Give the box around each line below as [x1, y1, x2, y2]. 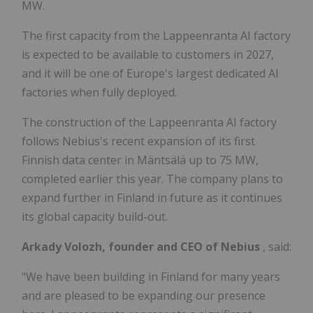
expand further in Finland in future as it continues [22, 190, 282, 206]
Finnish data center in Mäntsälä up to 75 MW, [22, 152, 259, 168]
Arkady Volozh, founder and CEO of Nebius [22, 239, 263, 255]
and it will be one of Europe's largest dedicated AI [22, 66, 279, 82]
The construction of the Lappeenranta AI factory [22, 115, 277, 131]
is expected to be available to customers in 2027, [22, 47, 274, 63]
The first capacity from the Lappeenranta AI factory [22, 28, 291, 44]
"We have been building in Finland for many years [22, 269, 280, 285]
